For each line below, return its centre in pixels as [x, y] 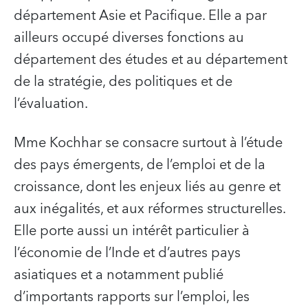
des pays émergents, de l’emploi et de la [140, 165]
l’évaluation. [51, 104]
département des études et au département [151, 60]
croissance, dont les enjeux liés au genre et [147, 187]
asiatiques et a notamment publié [119, 275]
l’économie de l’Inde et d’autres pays [127, 253]
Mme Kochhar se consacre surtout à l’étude [148, 143]
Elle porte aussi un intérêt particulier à [132, 231]
